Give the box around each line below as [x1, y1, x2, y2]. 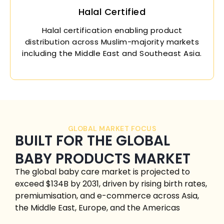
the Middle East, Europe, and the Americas [15, 201, 180, 213]
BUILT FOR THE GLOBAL [15, 130, 170, 150]
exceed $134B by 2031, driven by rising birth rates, [15, 177, 207, 189]
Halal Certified [78, 5, 146, 18]
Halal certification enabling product [41, 24, 182, 35]
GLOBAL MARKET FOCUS [67, 123, 156, 133]
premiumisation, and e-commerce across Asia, [15, 189, 199, 201]
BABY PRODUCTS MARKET [15, 148, 190, 168]
